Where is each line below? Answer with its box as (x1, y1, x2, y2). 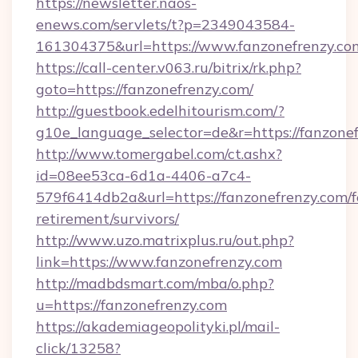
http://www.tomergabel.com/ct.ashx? (36, 145, 282, 163)
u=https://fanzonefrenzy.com (36, 296, 227, 314)
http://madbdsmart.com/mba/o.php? (36, 274, 274, 292)
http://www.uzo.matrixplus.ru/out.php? (36, 231, 294, 249)
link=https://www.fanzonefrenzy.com (36, 253, 282, 271)
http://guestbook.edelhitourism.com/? (36, 101, 284, 120)
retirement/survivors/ (36, 209, 179, 228)
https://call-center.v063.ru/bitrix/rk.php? (36, 58, 301, 77)
